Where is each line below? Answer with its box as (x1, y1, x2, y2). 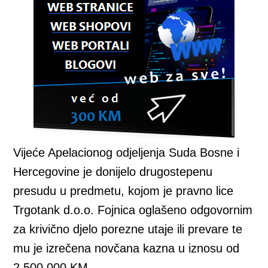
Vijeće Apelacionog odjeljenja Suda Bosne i (13, 146, 240, 159)
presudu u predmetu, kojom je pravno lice (13, 184, 234, 197)
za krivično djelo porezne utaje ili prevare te (13, 223, 243, 236)
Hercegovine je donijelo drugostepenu (13, 165, 213, 178)
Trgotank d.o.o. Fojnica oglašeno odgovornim (13, 203, 253, 217)
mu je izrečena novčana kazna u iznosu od (13, 242, 240, 255)
